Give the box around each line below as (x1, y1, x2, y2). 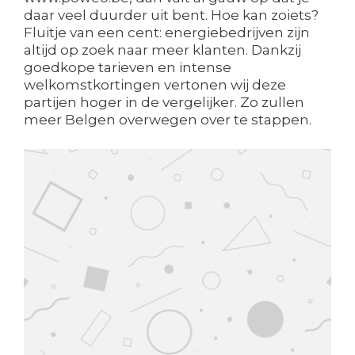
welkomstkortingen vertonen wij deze (24, 77, 286, 94)
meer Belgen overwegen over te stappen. (24, 112, 311, 128)
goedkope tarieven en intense (24, 59, 231, 76)
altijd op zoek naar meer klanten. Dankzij (24, 42, 301, 59)
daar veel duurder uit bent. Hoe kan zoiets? (24, 7, 319, 24)
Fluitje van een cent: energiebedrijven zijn (24, 25, 310, 41)
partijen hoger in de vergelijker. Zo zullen (24, 94, 304, 111)
